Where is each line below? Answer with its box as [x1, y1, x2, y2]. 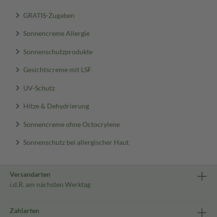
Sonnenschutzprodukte [23, 47, 93, 55]
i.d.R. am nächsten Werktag [10, 180, 91, 188]
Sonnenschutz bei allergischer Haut [23, 138, 129, 146]
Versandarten [10, 170, 50, 178]
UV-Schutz [23, 83, 55, 92]
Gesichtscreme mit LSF [23, 65, 92, 74]
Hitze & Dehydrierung [23, 101, 89, 110]
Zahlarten [10, 206, 39, 215]
